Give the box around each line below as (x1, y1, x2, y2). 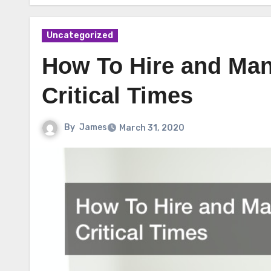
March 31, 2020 (119, 123, 184, 133)
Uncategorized (47, 30, 113, 41)
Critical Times (42, 83, 193, 108)
